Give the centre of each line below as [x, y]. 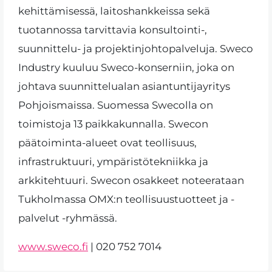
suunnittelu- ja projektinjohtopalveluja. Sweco [136, 48]
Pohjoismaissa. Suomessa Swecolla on [116, 105]
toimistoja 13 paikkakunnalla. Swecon [113, 124]
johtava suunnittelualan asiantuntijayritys [124, 86]
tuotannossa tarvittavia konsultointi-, [113, 29]
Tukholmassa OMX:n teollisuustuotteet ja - [126, 199]
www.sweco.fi [53, 246]
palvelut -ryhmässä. [68, 218]
